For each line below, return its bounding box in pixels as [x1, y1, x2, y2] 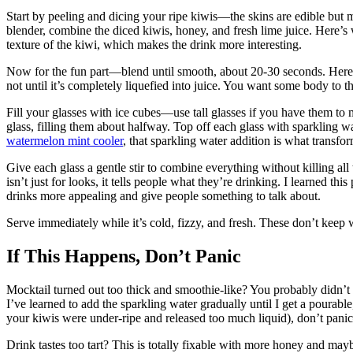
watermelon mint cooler [6, 134, 123, 148]
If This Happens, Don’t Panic [6, 246, 241, 267]
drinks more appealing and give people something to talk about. [6, 189, 321, 203]
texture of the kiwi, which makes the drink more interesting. [6, 38, 302, 52]
